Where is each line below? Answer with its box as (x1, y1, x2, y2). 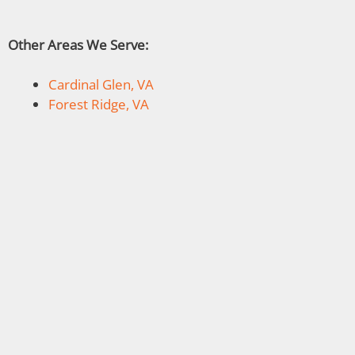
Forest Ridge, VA (48, 95, 149, 113)
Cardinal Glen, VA (48, 75, 154, 94)
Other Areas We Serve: (8, 35, 148, 54)
